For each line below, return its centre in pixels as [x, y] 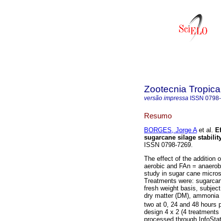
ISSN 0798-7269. [168, 145]
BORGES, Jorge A [170, 130]
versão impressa [166, 98]
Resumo [158, 115]
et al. [205, 130]
